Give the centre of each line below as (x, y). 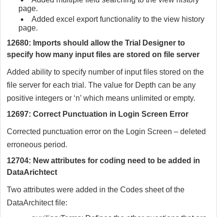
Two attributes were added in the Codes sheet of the (96, 190)
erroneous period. (37, 145)
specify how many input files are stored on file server (103, 55)
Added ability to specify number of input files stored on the (105, 72)
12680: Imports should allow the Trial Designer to (96, 43)
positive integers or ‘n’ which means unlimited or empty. (101, 98)
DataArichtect (32, 172)
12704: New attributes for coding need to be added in (103, 161)
